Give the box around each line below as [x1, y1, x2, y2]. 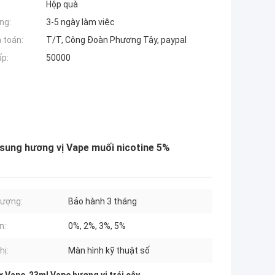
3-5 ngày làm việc [46, 17, 115, 28]
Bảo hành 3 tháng [68, 196, 137, 207]
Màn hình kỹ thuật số [68, 246, 150, 256]
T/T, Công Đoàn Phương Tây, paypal [46, 35, 187, 45]
